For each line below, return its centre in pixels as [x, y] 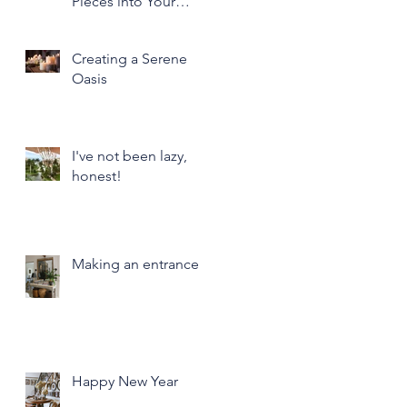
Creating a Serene [129, 58]
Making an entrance [135, 263]
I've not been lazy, [129, 155]
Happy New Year [125, 381]
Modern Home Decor [142, 21]
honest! [97, 175]
